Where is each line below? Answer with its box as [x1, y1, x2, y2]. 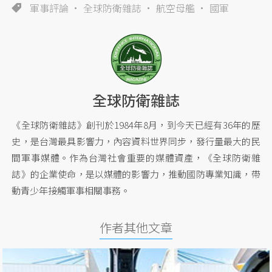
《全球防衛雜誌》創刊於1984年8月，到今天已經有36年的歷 [12, 118, 260, 132]
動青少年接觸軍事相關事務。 [12, 184, 131, 197]
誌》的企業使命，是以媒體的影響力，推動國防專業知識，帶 [12, 168, 260, 181]
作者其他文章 [100, 219, 172, 237]
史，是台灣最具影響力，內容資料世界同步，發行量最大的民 [12, 135, 260, 148]
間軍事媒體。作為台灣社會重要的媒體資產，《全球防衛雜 [12, 151, 260, 165]
